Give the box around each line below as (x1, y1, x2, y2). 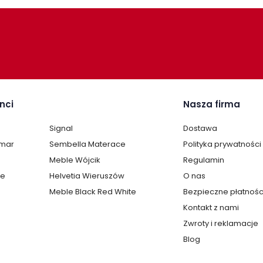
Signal (49, 123, 73, 134)
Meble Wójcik (49, 154, 100, 166)
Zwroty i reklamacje (183, 218, 258, 229)
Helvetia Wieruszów (49, 170, 124, 181)
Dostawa (183, 123, 217, 134)
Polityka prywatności (183, 139, 261, 150)
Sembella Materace (49, 139, 126, 150)
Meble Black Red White (49, 186, 136, 197)
